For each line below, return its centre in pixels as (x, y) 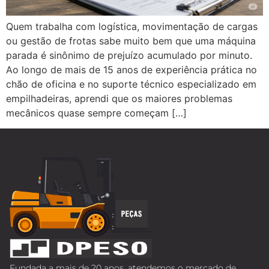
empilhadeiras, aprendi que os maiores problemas (119, 98)
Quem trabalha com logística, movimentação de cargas (132, 26)
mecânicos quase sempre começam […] (96, 113)
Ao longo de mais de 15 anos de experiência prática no (131, 69)
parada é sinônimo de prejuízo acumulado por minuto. (129, 55)
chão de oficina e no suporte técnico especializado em (131, 84)
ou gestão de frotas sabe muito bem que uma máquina (131, 41)
